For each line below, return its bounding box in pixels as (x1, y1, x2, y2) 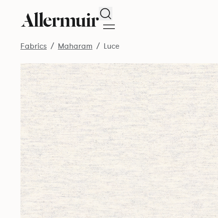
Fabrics (20, 41, 47, 52)
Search (105, 7, 129, 18)
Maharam (57, 41, 92, 52)
